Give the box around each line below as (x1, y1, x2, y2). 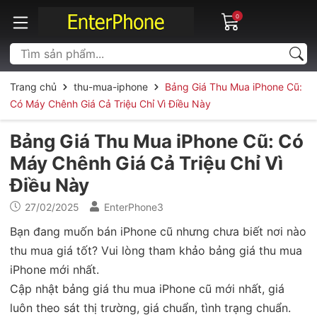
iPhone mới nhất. (10, 262, 99, 277)
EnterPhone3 (104, 200, 163, 213)
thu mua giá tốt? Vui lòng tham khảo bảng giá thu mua (10, 243, 302, 258)
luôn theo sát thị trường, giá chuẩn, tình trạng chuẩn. (10, 300, 291, 315)
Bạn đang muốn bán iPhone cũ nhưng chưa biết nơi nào (10, 224, 306, 238)
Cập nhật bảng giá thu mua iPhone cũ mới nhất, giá (10, 281, 284, 296)
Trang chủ (10, 80, 57, 93)
